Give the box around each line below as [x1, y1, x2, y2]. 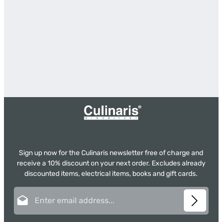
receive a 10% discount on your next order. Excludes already [16, 159, 206, 168]
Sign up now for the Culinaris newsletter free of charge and [19, 149, 203, 158]
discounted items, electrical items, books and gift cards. [24, 169, 198, 178]
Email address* [111, 187, 157, 196]
